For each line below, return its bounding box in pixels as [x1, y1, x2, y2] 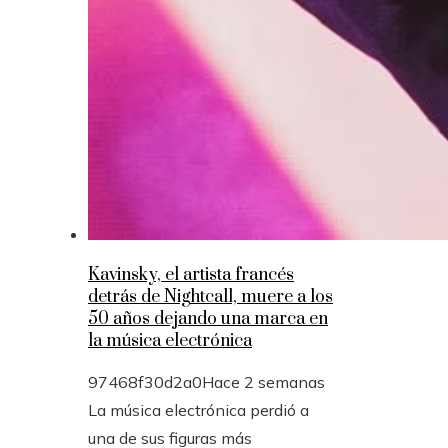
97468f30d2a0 [88, 372, 202, 393]
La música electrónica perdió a [88, 400, 309, 421]
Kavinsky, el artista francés [88, 264, 294, 287]
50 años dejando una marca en [88, 308, 328, 331]
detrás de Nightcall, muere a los [88, 286, 333, 309]
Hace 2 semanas [202, 372, 325, 393]
